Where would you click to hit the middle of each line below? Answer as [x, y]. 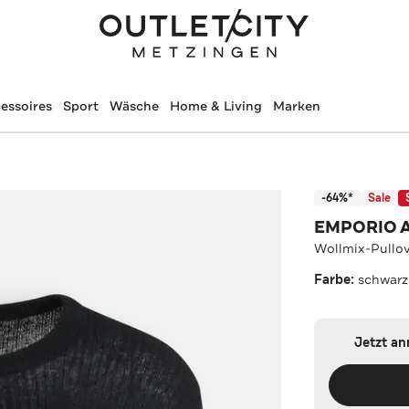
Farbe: [336, 279]
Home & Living [215, 106]
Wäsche [134, 106]
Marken [296, 106]
